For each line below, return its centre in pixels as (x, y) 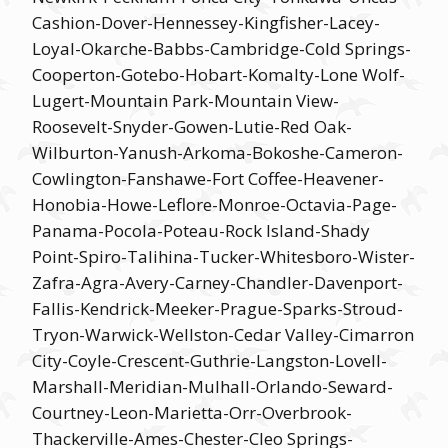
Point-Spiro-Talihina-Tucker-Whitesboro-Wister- (223, 256)
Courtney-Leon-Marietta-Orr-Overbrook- (192, 412)
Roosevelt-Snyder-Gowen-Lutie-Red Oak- (192, 126)
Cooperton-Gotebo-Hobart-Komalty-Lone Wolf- (218, 74)
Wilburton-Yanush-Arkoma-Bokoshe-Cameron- (217, 152)
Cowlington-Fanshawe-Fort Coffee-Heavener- (208, 178)
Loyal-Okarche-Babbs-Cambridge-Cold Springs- (221, 48)
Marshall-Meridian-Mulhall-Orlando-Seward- (212, 386)
